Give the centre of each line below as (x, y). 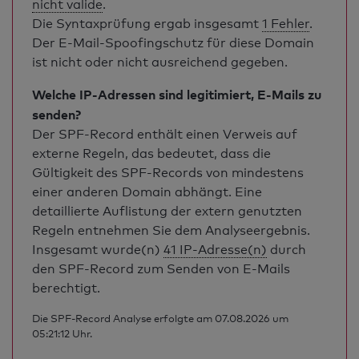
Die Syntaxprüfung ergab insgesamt (147, 24)
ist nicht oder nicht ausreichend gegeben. (160, 62)
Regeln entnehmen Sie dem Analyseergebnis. (171, 230)
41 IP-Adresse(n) (215, 250)
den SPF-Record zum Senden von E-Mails (161, 269)
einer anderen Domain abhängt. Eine (147, 192)
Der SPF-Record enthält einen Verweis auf (165, 134)
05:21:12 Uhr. (62, 333)
